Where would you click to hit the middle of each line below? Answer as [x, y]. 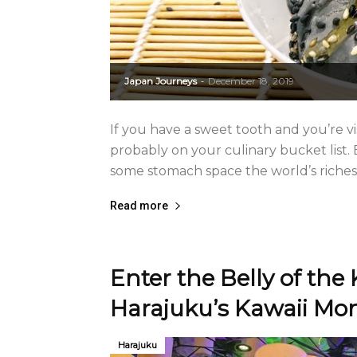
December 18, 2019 [251, 81]
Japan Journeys [161, 81]
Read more [139, 206]
